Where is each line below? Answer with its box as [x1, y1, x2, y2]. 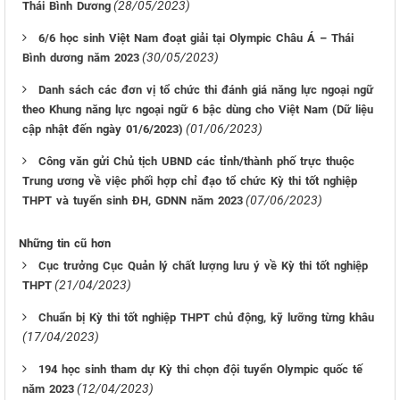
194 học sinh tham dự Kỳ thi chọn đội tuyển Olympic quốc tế [38, 362, 362, 376]
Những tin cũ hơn [19, 237, 111, 250]
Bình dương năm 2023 [22, 51, 139, 64]
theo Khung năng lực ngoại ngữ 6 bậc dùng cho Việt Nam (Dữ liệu [22, 103, 373, 116]
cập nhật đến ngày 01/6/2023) [22, 122, 183, 136]
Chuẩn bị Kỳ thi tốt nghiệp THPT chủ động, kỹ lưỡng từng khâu [38, 311, 374, 324]
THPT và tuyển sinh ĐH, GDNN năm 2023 [22, 194, 243, 207]
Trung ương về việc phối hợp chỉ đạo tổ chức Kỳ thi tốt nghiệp [22, 174, 357, 187]
